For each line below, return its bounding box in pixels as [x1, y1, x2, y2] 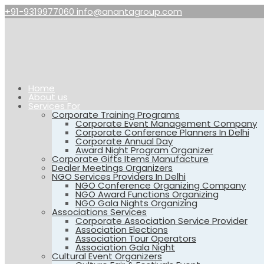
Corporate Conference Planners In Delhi [75, 126, 249, 138]
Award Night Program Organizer [75, 144, 213, 156]
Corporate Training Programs [52, 108, 180, 121]
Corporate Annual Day [75, 135, 173, 147]
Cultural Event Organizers [52, 250, 162, 262]
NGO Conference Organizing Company [75, 179, 246, 192]
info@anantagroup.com [77, 5, 182, 18]
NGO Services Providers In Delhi [52, 170, 186, 183]
